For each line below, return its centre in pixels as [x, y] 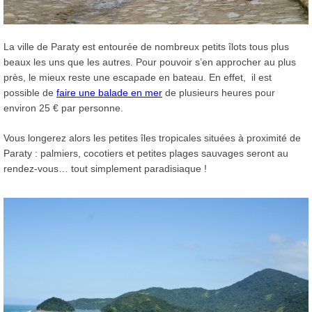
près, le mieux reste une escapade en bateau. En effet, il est [138, 78]
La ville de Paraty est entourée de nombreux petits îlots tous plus [146, 47]
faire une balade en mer [109, 93]
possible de [30, 93]
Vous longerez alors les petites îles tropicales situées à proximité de [152, 138]
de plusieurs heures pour [219, 93]
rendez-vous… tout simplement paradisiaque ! [105, 169]
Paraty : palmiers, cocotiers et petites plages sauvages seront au [146, 154]
